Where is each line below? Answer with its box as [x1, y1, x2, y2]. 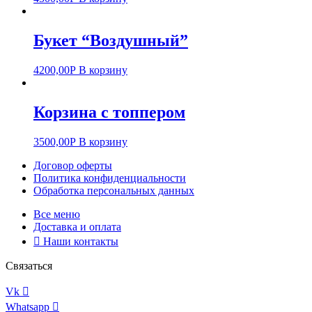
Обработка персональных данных [33, 184, 194, 196]
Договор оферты [33, 159, 112, 171]
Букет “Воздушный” [33, 31, 188, 49]
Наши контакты [43, 235, 118, 247]
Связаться [6, 259, 52, 272]
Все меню [33, 208, 80, 220]
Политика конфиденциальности [33, 171, 186, 184]
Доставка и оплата [33, 220, 121, 233]
